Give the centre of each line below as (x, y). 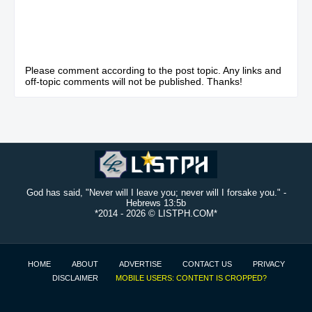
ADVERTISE (140, 264)
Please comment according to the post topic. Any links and (153, 70)
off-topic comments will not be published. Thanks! (134, 81)
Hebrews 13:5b (156, 203)
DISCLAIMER (75, 278)
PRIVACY (268, 264)
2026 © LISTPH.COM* (172, 213)
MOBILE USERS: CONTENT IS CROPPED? (191, 278)
